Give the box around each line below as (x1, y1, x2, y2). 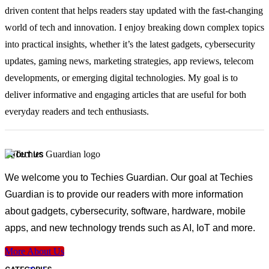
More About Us (5, 246, 64, 257)
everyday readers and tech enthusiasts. (5, 106, 149, 117)
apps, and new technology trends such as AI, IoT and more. (5, 223, 255, 234)
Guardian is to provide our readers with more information (5, 189, 243, 200)
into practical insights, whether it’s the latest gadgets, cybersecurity (5, 39, 255, 50)
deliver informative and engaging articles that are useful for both (5, 89, 246, 100)
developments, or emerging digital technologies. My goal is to (5, 73, 238, 83)
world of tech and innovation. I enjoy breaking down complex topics (5, 22, 264, 33)
